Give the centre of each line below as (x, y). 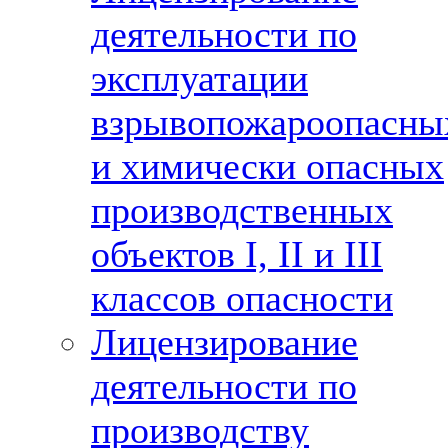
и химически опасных (267, 166)
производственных (242, 210)
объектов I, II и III (237, 254)
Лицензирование (224, 342)
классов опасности (242, 298)
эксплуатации (199, 78)
